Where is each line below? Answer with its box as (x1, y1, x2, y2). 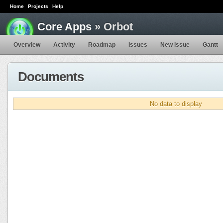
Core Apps (37, 20, 92, 33)
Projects (28, 3, 48, 9)
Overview (13, 41, 40, 48)
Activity (53, 41, 75, 48)
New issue (160, 41, 190, 48)
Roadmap (88, 41, 115, 48)
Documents (18, 69, 84, 84)
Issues (128, 41, 147, 48)
